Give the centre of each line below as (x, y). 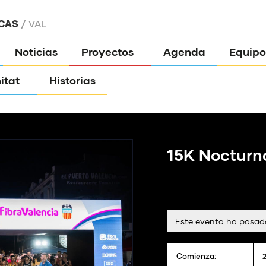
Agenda (185, 52)
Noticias (37, 52)
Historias (73, 80)
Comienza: (196, 256)
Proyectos (108, 52)
